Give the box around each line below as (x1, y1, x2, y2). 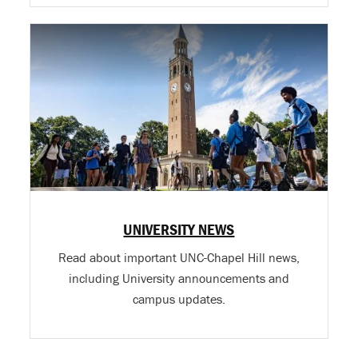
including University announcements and (68, 269, 289, 286)
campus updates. (132, 290, 225, 307)
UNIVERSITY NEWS (123, 218, 235, 239)
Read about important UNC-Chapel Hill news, (58, 249, 300, 265)
